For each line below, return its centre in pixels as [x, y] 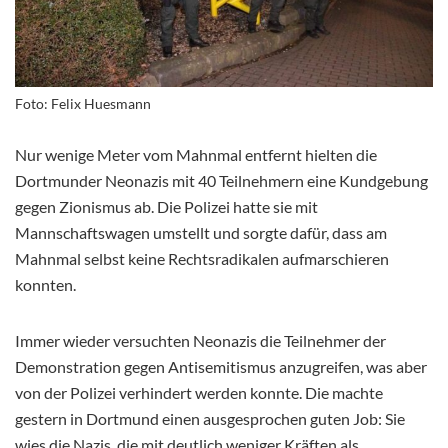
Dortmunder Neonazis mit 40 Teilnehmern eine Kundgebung [221, 180]
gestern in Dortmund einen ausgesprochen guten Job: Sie [210, 418]
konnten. [45, 284]
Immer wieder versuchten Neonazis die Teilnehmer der [200, 340]
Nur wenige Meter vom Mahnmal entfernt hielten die [196, 154]
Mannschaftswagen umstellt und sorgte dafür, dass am [201, 232]
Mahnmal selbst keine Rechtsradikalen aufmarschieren [202, 258]
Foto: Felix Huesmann [83, 103]
